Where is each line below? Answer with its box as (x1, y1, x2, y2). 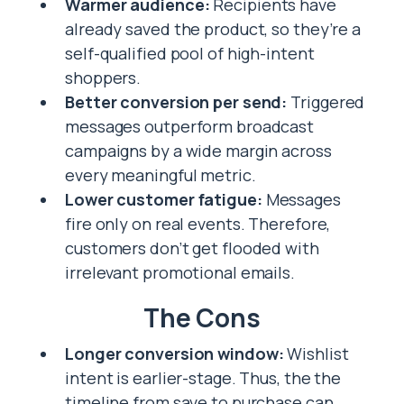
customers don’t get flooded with (65, 237, 319, 259)
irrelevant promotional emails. (65, 262, 295, 283)
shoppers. (65, 67, 142, 88)
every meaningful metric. (65, 164, 256, 186)
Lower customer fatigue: (65, 188, 262, 210)
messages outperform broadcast (65, 115, 315, 137)
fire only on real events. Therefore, (65, 213, 331, 234)
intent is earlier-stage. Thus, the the (65, 367, 342, 389)
